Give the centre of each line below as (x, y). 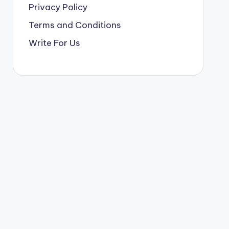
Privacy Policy (58, 7)
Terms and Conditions (75, 25)
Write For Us (54, 43)
